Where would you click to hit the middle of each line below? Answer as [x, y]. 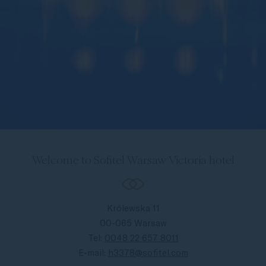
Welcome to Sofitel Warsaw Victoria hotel [133, 160]
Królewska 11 [133, 208]
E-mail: [92, 253]
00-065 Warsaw [133, 223]
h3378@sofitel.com [148, 253]
